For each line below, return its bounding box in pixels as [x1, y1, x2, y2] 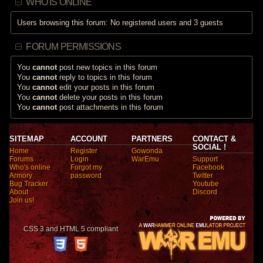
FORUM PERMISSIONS [26, 41, 121, 52]
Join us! [9, 195, 35, 204]
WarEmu [131, 154, 159, 163]
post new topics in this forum [57, 62, 158, 72]
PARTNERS [131, 134, 173, 143]
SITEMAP [9, 134, 45, 143]
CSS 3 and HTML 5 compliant [23, 224, 118, 233]
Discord [192, 187, 217, 196]
